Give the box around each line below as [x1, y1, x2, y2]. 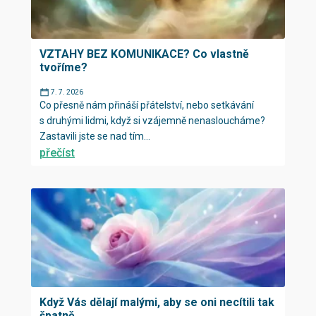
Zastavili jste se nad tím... [39, 130, 150, 142]
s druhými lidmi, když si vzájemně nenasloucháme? [39, 115, 265, 126]
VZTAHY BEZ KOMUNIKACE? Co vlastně [39, 47, 249, 61]
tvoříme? [39, 61, 87, 74]
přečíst [39, 146, 75, 159]
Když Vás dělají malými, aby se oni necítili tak [39, 296, 274, 309]
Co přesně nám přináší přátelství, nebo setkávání [39, 99, 254, 111]
